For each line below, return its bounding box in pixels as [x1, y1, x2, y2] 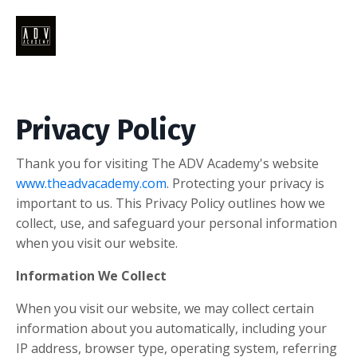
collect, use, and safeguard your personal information [16, 214, 337, 232]
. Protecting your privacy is [167, 175, 324, 192]
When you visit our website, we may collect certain [16, 300, 314, 317]
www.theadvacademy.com [16, 175, 167, 192]
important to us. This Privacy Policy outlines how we [16, 194, 325, 212]
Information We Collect [16, 267, 167, 284]
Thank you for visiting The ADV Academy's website [16, 155, 319, 172]
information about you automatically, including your [16, 320, 327, 337]
